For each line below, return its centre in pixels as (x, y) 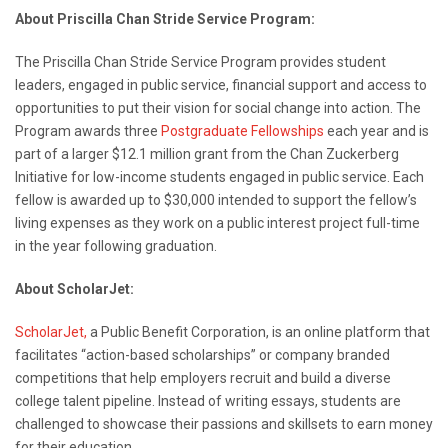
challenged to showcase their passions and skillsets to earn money (224, 424)
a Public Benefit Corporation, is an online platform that (258, 332)
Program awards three (88, 131)
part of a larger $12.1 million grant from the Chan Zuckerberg (207, 154)
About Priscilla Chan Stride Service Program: (165, 19)
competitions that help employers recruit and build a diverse (203, 378)
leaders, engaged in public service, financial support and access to (221, 85)
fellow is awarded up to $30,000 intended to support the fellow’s (216, 200)
